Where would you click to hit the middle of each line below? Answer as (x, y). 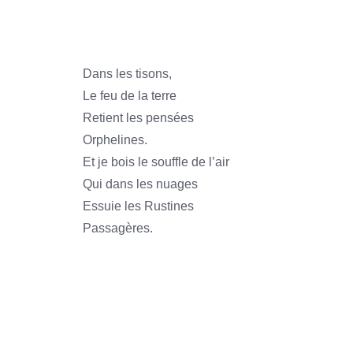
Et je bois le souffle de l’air (156, 162)
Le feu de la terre (130, 96)
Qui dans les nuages (140, 184)
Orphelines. (115, 140)
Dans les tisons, (127, 74)
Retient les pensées (138, 118)
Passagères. (118, 228)
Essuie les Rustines (138, 206)
